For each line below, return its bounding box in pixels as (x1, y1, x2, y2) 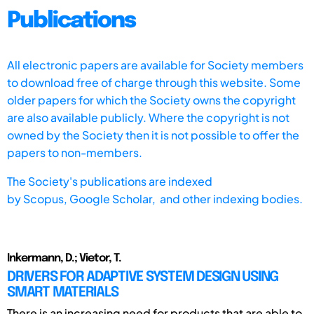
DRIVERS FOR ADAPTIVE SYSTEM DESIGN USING (7, 269, 278, 285)
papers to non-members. (7, 144, 142, 160)
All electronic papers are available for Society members (7, 57, 303, 72)
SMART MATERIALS (7, 285, 118, 300)
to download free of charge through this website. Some (7, 74, 301, 90)
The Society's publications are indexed (7, 173, 212, 189)
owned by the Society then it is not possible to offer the (7, 127, 299, 142)
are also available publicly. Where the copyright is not (7, 109, 289, 125)
